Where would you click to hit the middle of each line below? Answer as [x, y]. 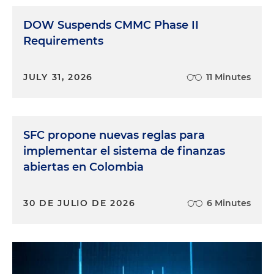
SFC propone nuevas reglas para [114, 135]
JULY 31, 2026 [58, 77]
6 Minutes [229, 203]
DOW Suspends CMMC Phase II [111, 25]
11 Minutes [228, 77]
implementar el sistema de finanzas [124, 151]
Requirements [63, 41]
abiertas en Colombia [83, 167]
